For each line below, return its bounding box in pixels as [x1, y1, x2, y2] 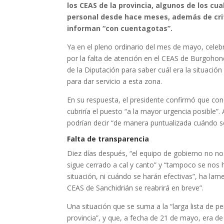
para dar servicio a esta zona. [67, 76, 162, 86]
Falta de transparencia [67, 134, 149, 143]
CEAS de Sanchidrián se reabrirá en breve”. [67, 183, 204, 192]
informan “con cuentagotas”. [67, 23, 173, 33]
